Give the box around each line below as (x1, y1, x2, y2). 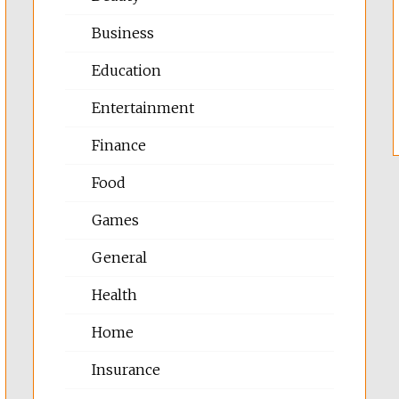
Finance (92, 136, 147, 155)
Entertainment (92, 99, 195, 118)
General (92, 248, 148, 267)
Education (92, 61, 162, 80)
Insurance (92, 361, 161, 379)
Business (92, 24, 155, 43)
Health (92, 286, 138, 305)
